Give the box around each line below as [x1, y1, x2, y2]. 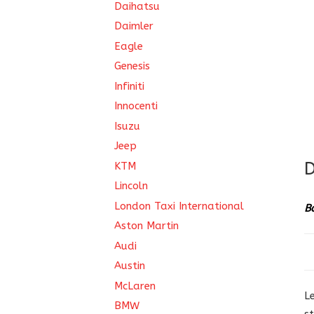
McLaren [114, 279, 156, 292]
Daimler [114, 20, 153, 32]
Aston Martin [114, 219, 179, 232]
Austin [114, 259, 145, 272]
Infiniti [114, 79, 144, 93]
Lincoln [114, 179, 148, 192]
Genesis [114, 60, 150, 72]
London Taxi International [114, 199, 244, 212]
